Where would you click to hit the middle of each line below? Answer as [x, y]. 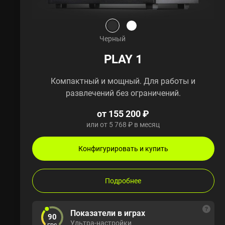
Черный [112, 39]
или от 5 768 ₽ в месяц [123, 125]
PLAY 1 [123, 59]
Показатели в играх [108, 213]
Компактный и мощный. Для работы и [123, 81]
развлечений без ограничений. [123, 93]
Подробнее [123, 181]
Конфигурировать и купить [123, 149]
